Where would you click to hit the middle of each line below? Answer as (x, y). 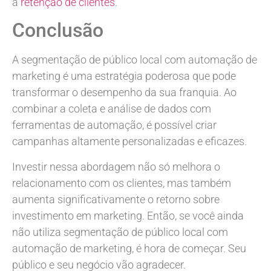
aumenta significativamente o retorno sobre (116, 199)
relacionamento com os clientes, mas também (122, 183)
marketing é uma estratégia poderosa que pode (124, 76)
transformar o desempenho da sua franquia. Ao (124, 93)
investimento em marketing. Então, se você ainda (128, 215)
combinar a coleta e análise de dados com (112, 109)
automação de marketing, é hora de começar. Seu (129, 248)
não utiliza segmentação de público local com (120, 232)
